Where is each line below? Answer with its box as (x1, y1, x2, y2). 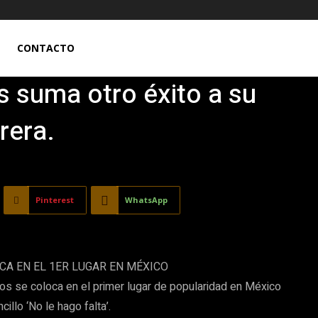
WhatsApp (125, 194, 168, 205)
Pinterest (35, 194, 74, 205)
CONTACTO (17, 41, 75, 55)
